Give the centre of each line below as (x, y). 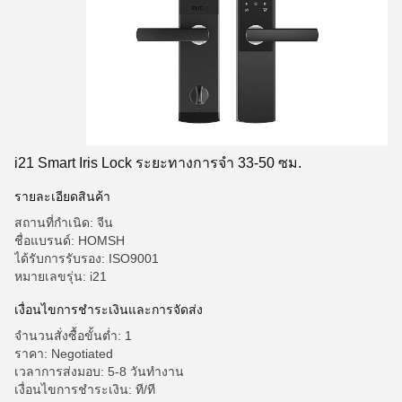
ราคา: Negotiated (64, 354)
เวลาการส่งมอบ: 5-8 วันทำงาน (99, 371)
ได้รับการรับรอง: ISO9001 (87, 258)
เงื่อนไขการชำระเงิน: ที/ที (85, 389)
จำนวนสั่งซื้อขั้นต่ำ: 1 (73, 336)
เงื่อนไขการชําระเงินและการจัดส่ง (109, 310)
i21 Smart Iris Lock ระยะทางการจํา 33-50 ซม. (158, 163)
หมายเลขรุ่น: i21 (61, 276)
